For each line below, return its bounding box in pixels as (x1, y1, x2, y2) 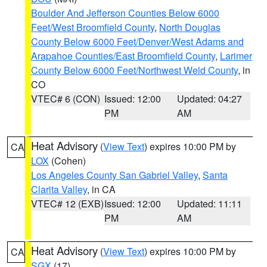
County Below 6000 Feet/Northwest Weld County (31, 63, 238, 77)
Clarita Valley (31, 182, 87, 196)
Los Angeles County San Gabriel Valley (31, 168, 198, 182)
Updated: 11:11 (177, 197, 243, 210)
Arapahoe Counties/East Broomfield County (31, 49, 215, 63)
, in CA (87, 182, 116, 196)
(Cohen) (49, 154, 86, 167)
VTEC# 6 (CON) (31, 92, 100, 105)
